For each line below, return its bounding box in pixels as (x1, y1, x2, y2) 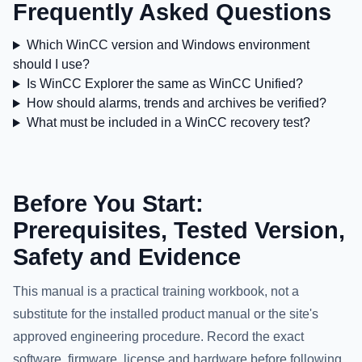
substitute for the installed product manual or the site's (13, 307, 318, 322)
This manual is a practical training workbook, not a (13, 284, 299, 299)
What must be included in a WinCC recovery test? (26, 116, 310, 130)
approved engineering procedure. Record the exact (13, 330, 304, 344)
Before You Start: (13, 191, 204, 217)
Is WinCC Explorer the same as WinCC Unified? (26, 77, 303, 91)
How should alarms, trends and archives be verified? (26, 96, 326, 111)
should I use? (13, 57, 90, 72)
